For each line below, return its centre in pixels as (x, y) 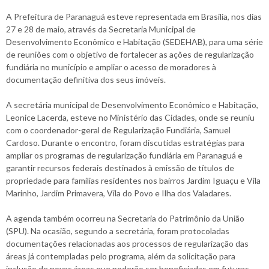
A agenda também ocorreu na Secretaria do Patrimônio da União (125, 218)
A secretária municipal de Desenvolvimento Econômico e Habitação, (132, 104)
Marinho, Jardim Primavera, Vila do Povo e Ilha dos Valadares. (119, 193)
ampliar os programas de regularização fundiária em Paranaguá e (124, 155)
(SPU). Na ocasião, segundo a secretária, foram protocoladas (118, 231)
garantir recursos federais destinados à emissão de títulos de (120, 168)
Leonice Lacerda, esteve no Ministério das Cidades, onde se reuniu (130, 117)
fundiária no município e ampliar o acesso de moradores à (111, 67)
